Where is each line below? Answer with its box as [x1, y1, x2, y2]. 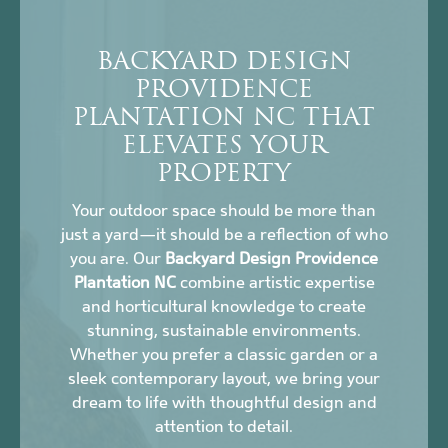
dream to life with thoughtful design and [71, 393, 377, 413]
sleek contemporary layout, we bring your [68, 369, 380, 389]
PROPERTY [157, 163, 291, 188]
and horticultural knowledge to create [82, 297, 366, 317]
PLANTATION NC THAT [73, 107, 375, 132]
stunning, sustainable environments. [87, 321, 361, 341]
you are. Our [70, 249, 165, 269]
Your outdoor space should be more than [72, 201, 376, 221]
